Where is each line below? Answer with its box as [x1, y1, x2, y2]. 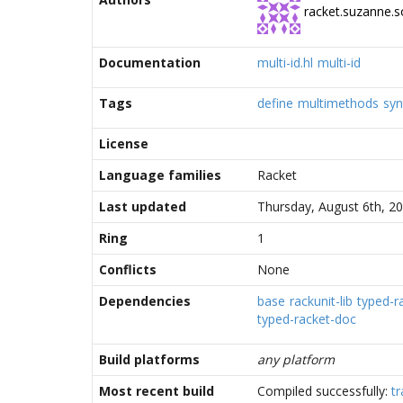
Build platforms [99, 351, 200, 368]
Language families [99, 166, 221, 184]
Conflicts [99, 261, 157, 278]
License [99, 135, 148, 152]
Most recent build [99, 382, 214, 399]
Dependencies [99, 292, 191, 309]
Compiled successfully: [257, 382, 391, 399]
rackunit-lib [290, 292, 353, 309]
